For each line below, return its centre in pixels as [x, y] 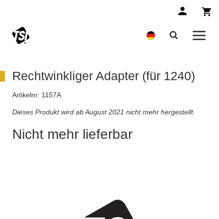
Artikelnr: [26, 95]
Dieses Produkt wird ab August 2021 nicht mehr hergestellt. [104, 112]
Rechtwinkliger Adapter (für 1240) [104, 76]
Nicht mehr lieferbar [72, 134]
